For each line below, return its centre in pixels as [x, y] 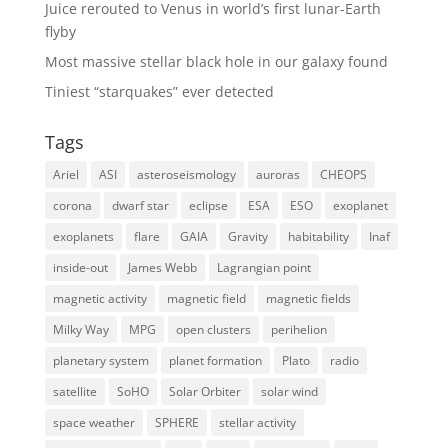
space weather [93, 423]
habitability [318, 237]
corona [72, 206]
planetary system [100, 361]
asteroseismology [186, 175]
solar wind [289, 392]
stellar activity [257, 423]
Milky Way [80, 330]
